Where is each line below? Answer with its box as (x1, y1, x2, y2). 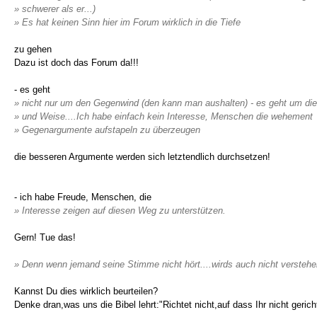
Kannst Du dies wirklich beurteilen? (14, 286, 158, 296)
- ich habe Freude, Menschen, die (14, 192, 151, 202)
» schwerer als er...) (14, 4, 96, 14)
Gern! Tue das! (14, 232, 76, 243)
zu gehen (14, 44, 52, 54)
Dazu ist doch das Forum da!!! (14, 57, 139, 68)
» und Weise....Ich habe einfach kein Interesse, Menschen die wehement (14, 111, 313, 122)
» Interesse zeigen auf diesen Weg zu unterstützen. (14, 205, 226, 216)
